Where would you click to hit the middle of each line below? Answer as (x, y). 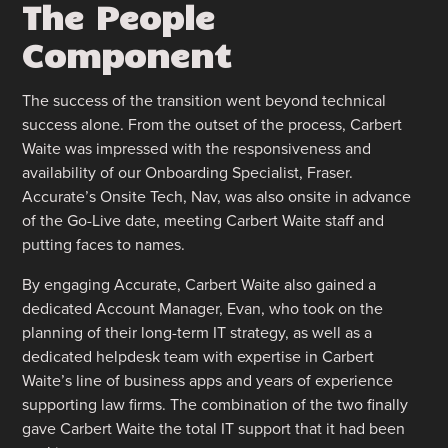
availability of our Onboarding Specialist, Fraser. (188, 173)
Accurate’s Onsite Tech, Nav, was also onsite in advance (217, 197)
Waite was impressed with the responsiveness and (197, 149)
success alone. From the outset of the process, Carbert (212, 125)
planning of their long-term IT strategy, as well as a (197, 333)
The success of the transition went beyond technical (204, 101)
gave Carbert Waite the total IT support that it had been (214, 429)
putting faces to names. (104, 245)
